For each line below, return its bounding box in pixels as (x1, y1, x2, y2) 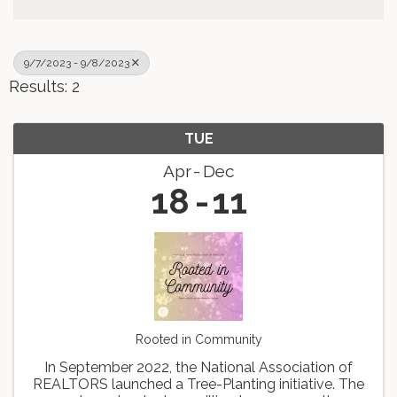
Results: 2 (9, 77, 80, 97)
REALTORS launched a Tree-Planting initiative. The (33, 376, 364, 393)
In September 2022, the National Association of (44, 359, 353, 377)
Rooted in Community (135, 332, 262, 347)
